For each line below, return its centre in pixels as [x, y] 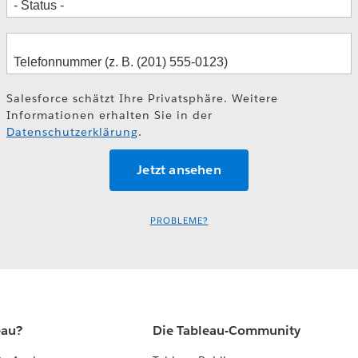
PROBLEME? [179, 221]
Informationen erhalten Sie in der [109, 115]
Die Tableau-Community [227, 331]
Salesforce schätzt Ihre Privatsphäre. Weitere [142, 98]
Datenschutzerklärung [72, 131]
